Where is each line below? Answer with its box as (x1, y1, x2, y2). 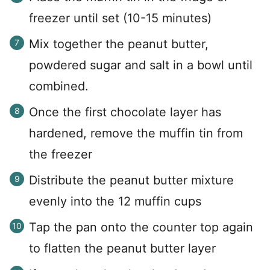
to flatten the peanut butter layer (29, 240, 216, 256)
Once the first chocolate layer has (29, 104, 221, 119)
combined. (29, 78, 89, 93)
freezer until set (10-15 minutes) (29, 10, 212, 25)
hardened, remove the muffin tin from (29, 125, 243, 140)
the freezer (29, 146, 92, 162)
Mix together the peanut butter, (29, 36, 209, 51)
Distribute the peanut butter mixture (29, 172, 234, 187)
